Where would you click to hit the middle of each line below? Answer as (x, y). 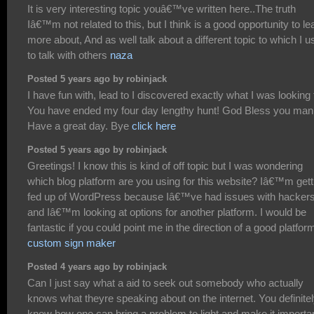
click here (154, 126)
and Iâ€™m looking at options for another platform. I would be (167, 212)
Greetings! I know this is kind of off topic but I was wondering (165, 166)
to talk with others (69, 55)
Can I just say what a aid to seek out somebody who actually (165, 283)
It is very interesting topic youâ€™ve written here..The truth (162, 9)
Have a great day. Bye (80, 126)
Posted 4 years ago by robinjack (97, 267)
